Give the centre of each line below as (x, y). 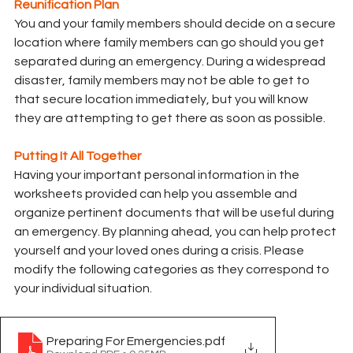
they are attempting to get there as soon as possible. (170, 119)
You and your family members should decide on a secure (176, 24)
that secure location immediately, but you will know (162, 100)
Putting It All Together (78, 156)
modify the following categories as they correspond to (173, 270)
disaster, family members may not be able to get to (163, 81)
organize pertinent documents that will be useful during (175, 213)
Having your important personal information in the (158, 175)
